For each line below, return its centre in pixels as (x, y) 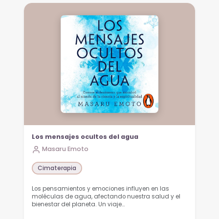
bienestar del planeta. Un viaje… (78, 204)
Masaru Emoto (66, 149)
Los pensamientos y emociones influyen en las (101, 188)
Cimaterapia (57, 168)
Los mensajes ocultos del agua (85, 137)
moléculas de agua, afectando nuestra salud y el (106, 196)
